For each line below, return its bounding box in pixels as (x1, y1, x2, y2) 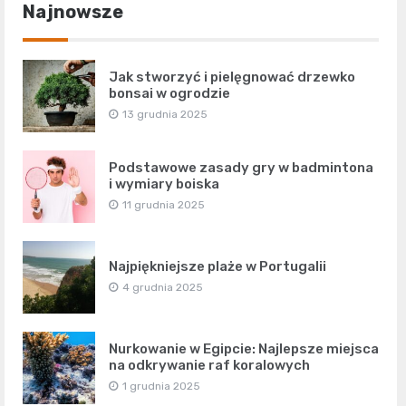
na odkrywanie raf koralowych (109, 357, 310, 374)
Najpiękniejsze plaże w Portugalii (109, 258, 326, 275)
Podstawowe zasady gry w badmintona (109, 159, 373, 177)
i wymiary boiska (109, 176, 219, 193)
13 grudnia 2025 (122, 108, 208, 121)
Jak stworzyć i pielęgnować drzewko (109, 69, 355, 86)
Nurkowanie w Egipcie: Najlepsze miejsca (109, 341, 379, 358)
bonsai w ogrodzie (109, 85, 230, 102)
